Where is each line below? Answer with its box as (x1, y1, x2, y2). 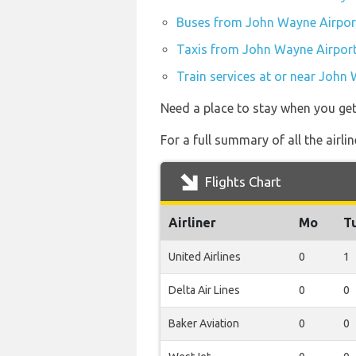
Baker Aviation (168, 317, 239, 330)
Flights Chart (202, 174, 281, 189)
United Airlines (168, 250, 241, 263)
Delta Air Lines (168, 284, 240, 296)
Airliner (168, 215, 216, 230)
